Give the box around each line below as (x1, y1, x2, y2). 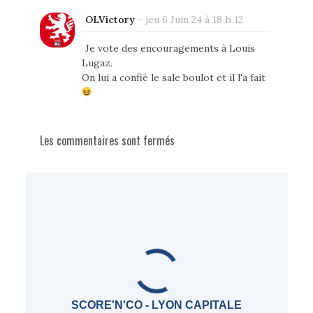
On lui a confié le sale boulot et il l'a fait (81, 71, 265, 84)
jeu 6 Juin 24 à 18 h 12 (145, 13, 243, 26)
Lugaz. (81, 56, 112, 69)
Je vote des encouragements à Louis (85, 41, 255, 54)
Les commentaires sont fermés (39, 131, 175, 149)
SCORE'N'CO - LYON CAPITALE (71, 298, 242, 311)
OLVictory (85, 13, 135, 26)
